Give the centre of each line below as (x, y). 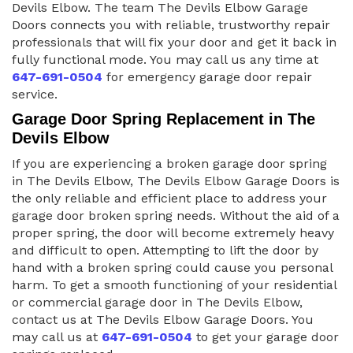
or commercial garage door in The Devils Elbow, (157, 303)
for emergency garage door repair (207, 77)
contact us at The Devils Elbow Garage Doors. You (163, 320)
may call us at (57, 337)
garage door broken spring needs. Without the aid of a (176, 216)
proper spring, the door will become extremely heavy (173, 233)
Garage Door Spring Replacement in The (163, 119)
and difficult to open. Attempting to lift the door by (165, 251)
